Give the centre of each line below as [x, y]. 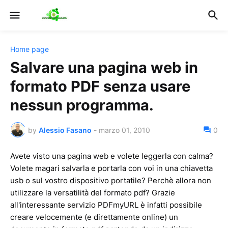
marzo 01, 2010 [124, 130]
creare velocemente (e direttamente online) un [94, 217]
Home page [30, 49]
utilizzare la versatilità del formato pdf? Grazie [93, 193]
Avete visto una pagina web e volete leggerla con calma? [112, 156]
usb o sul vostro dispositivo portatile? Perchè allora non [111, 180]
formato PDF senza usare [100, 86]
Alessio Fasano [65, 130]
